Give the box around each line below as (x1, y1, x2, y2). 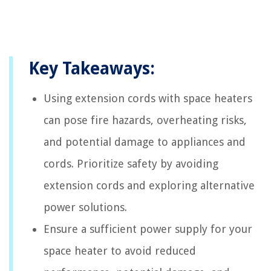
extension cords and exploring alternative (44, 178, 255, 192)
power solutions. (44, 200, 127, 214)
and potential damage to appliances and (44, 135, 246, 148)
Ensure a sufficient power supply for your (44, 222, 252, 235)
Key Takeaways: (28, 58, 155, 79)
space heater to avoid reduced (44, 244, 196, 257)
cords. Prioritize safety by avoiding (44, 157, 218, 170)
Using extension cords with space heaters (44, 91, 252, 105)
